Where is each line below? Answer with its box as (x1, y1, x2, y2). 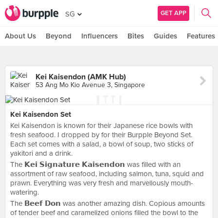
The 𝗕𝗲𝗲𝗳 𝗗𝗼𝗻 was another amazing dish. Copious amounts (10, 199, 205, 208)
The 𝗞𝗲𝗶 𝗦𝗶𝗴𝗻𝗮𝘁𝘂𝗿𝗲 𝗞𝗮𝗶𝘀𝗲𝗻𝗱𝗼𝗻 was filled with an (10, 160, 181, 169)
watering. (10, 188, 39, 197)
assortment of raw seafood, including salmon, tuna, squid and (10, 169, 204, 178)
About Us (5, 32, 36, 40)
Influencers (81, 32, 118, 40)
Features (187, 32, 215, 40)
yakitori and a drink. (10, 149, 73, 158)
